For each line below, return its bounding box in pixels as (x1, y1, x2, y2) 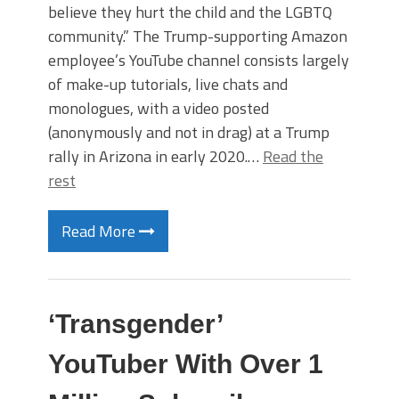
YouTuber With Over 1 (48, 349, 323, 379)
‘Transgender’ (48, 309, 222, 338)
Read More (61, 219, 139, 243)
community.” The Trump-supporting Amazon (48, 24, 347, 48)
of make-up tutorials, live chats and (48, 72, 288, 96)
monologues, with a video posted (48, 96, 269, 120)
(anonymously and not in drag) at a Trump (48, 120, 330, 144)
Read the (263, 144, 323, 168)
